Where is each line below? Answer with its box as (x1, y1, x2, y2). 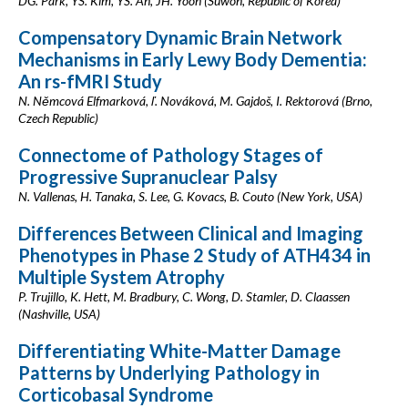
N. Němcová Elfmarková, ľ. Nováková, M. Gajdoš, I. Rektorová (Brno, (18, 93, 372, 108)
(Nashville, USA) (18, 306, 100, 321)
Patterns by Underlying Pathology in (18, 362, 320, 383)
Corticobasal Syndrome (18, 383, 213, 405)
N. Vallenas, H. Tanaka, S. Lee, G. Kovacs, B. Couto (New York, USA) (18, 189, 362, 204)
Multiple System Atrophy (18, 266, 225, 288)
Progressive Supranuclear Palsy (18, 166, 278, 188)
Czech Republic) (18, 110, 98, 126)
